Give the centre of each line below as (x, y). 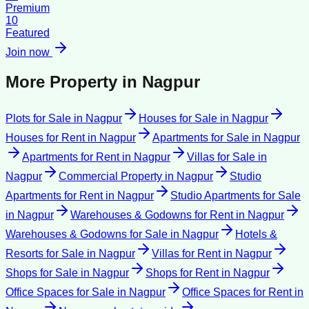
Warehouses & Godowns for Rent (152, 215)
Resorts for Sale (45, 254)
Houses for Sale (178, 119)
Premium (28, 8)
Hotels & (256, 235)
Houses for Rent (45, 138)
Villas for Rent (186, 254)
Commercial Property (110, 177)
